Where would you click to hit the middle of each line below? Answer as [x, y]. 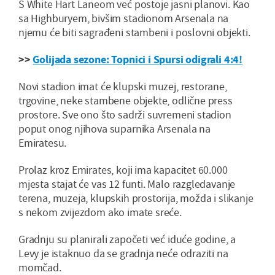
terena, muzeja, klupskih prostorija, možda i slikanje [136, 198]
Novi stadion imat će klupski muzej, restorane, [123, 87]
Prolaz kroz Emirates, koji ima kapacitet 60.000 [123, 170]
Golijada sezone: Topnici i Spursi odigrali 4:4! [138, 60]
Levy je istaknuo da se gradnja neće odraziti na [123, 254]
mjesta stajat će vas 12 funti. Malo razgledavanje [127, 184]
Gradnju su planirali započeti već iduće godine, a [127, 239]
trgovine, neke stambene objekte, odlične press [126, 101]
